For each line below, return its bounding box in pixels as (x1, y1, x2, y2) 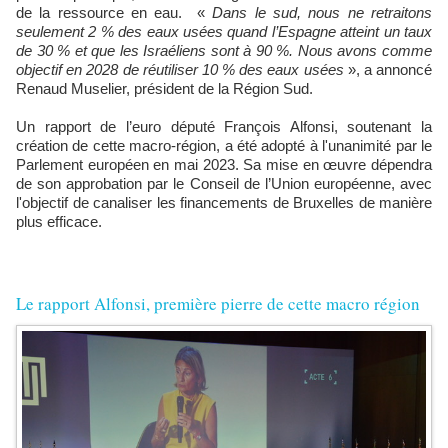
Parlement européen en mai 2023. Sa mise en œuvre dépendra (16, 155, 432, 173)
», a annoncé (347, 60, 433, 78)
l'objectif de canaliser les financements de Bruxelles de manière (16, 193, 432, 211)
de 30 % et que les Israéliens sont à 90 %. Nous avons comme (16, 41, 432, 59)
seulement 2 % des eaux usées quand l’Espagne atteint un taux (16, 22, 432, 40)
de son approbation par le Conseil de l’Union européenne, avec (16, 174, 432, 192)
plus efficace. (16, 212, 106, 230)
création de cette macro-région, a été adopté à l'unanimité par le (16, 136, 432, 154)
